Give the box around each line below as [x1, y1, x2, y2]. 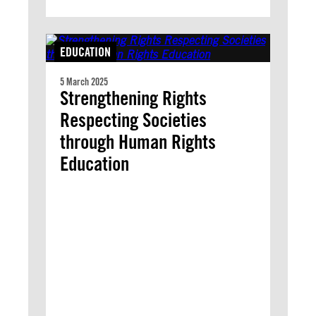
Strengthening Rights [60, 86, 207, 110]
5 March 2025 [60, 76, 108, 87]
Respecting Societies [60, 108, 207, 132]
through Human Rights [60, 130, 216, 154]
